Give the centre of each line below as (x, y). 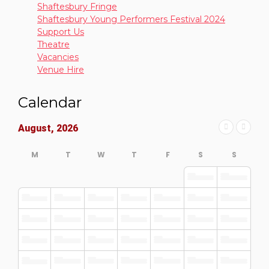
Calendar (50, 102)
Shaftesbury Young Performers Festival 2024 (131, 19)
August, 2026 (48, 128)
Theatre (53, 44)
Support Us (61, 32)
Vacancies (58, 57)
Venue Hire (61, 69)
